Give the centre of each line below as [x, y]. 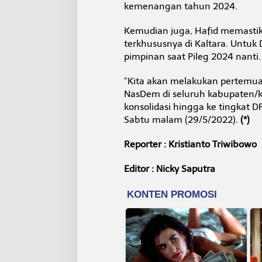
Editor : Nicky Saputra [169, 168]
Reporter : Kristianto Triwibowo [190, 144]
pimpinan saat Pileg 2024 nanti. [192, 56]
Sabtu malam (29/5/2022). [182, 119]
